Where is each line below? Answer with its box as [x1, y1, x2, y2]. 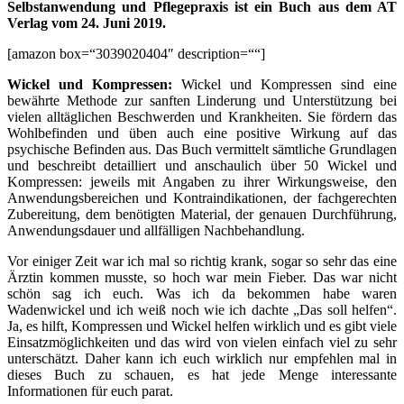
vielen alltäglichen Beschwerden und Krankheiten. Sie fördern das [7, 109, 397, 124]
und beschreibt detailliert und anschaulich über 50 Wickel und [7, 158, 397, 173]
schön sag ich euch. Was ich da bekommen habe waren [7, 286, 397, 301]
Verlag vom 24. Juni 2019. [7, 15, 166, 31]
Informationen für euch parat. [7, 383, 173, 399]
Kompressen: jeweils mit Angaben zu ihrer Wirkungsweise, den [7, 174, 397, 189]
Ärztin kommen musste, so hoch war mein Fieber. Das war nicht [7, 270, 397, 285]
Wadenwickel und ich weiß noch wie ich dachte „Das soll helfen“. [7, 302, 397, 317]
